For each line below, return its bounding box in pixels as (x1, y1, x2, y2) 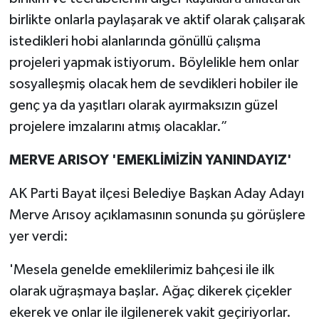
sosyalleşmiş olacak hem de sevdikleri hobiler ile (9, 76, 298, 91)
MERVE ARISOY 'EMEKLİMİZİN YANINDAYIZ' (9, 152, 292, 167)
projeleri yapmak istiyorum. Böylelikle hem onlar (9, 55, 299, 70)
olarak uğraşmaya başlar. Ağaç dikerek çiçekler (9, 283, 292, 298)
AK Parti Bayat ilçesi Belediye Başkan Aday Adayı (9, 186, 304, 201)
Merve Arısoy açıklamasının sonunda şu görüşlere (9, 207, 305, 222)
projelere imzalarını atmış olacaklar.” (9, 119, 228, 134)
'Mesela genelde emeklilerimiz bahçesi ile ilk (9, 262, 274, 277)
